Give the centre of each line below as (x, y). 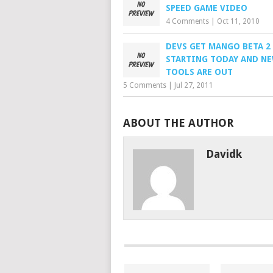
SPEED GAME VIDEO (207, 8)
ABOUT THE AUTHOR (178, 123)
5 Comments (145, 85)
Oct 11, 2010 (238, 21)
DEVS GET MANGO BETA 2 (218, 46)
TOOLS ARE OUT (199, 72)
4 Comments (187, 21)
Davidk (224, 154)
